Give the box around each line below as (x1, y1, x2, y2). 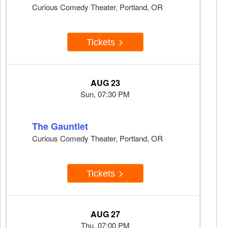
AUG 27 (90, 208, 120, 220)
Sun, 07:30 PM (80, 89, 130, 100)
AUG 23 (90, 77, 120, 89)
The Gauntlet (32, 120, 88, 133)
